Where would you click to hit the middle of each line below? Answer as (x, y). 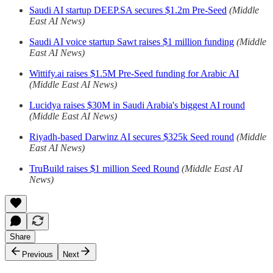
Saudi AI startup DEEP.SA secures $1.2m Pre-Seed (128, 10)
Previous (37, 254)
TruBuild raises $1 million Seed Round (104, 168)
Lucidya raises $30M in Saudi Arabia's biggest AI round (137, 105)
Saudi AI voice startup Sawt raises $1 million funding (132, 41)
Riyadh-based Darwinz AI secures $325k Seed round (132, 136)
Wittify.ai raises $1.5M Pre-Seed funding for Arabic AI (134, 73)
